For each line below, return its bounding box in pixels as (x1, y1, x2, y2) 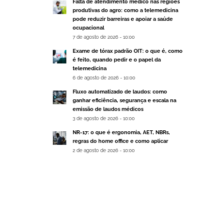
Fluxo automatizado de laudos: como (73, 89, 168, 95)
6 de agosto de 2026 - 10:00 (73, 75, 136, 81)
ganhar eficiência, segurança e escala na (73, 97, 177, 104)
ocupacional (73, 25, 105, 31)
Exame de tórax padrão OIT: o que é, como (73, 48, 183, 55)
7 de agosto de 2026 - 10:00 (73, 34, 135, 40)
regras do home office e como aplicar (73, 138, 169, 145)
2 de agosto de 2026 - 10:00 (73, 147, 135, 154)
